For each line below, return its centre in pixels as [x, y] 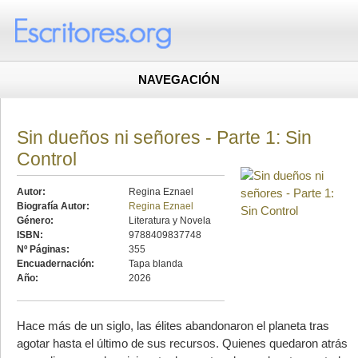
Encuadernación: [56, 264]
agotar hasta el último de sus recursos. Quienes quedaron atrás [182, 344]
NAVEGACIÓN [179, 80]
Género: [35, 221]
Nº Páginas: [43, 250]
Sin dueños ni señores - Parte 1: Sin [164, 138]
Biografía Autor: [53, 207]
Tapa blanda [156, 264]
